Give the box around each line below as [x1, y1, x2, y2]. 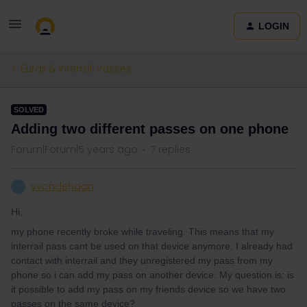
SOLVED [14, 106, 44, 114]
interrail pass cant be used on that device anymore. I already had [11, 241, 293, 251]
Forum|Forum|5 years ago [11, 143, 138, 156]
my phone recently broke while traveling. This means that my [11, 226, 274, 237]
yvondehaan [31, 180, 94, 193]
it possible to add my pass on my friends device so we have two [11, 284, 286, 295]
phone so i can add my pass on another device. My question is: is [11, 269, 294, 280]
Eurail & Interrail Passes [21, 62, 132, 75]
